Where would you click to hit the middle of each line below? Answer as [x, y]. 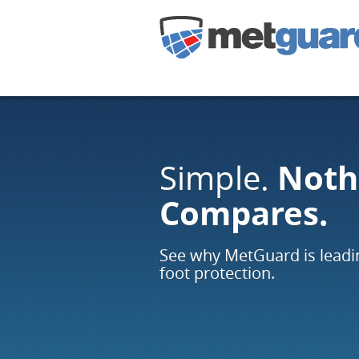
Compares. [243, 213]
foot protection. [217, 273]
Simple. [218, 178]
